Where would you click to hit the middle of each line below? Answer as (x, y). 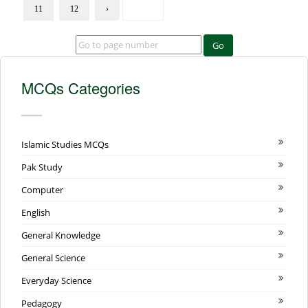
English (36, 213)
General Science (53, 258)
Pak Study (42, 167)
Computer (42, 190)
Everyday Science (56, 281)
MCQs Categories (81, 88)
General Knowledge (61, 235)
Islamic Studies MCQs (65, 145)
